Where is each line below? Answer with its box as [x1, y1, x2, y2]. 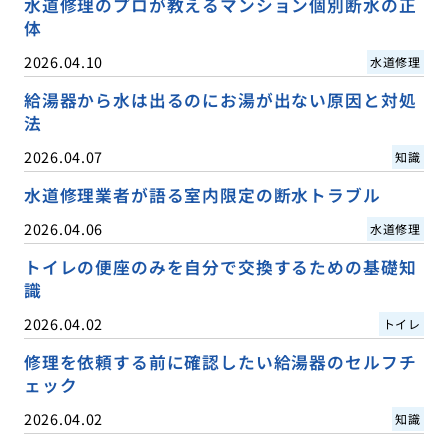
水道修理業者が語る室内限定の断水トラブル [23, 183, 381, 208]
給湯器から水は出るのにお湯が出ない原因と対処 [23, 88, 417, 113]
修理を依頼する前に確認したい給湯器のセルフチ [23, 350, 417, 375]
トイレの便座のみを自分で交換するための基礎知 [23, 255, 417, 280]
